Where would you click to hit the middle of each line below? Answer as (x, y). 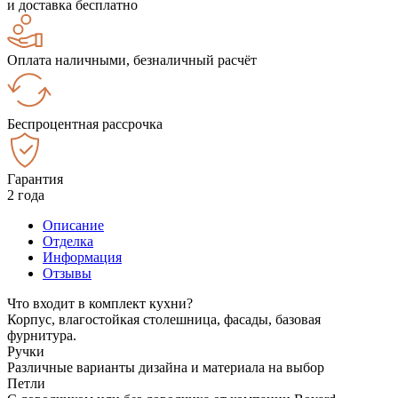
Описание (73, 225)
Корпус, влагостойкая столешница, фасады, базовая (164, 319)
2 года (26, 195)
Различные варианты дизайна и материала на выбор (166, 367)
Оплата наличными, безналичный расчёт (132, 60)
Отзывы (67, 273)
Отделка (68, 241)
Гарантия (35, 179)
